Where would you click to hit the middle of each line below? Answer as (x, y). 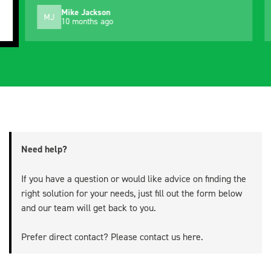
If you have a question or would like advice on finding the (134, 179)
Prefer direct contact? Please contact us (102, 237)
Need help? (44, 149)
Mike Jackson (70, 12)
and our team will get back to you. (89, 208)
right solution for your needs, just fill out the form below (132, 193)
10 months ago (71, 21)
